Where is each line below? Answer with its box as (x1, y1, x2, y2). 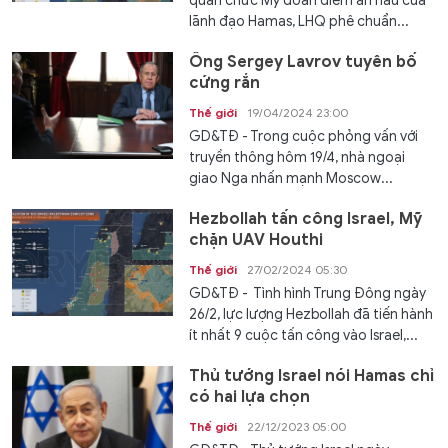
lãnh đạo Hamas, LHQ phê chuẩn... (189, 13, 410, 31)
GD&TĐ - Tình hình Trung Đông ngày (189, 285, 427, 303)
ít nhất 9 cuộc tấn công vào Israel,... (189, 327, 419, 345)
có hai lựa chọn (189, 387, 311, 408)
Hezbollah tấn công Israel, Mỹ (189, 209, 423, 230)
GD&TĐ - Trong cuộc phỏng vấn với (189, 128, 419, 146)
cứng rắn (189, 73, 261, 94)
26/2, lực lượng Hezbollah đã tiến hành (189, 306, 434, 324)
